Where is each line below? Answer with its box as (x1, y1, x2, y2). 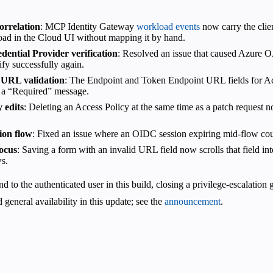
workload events (136, 21, 200, 32)
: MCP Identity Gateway (40, 21, 136, 32)
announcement (165, 196, 221, 207)
